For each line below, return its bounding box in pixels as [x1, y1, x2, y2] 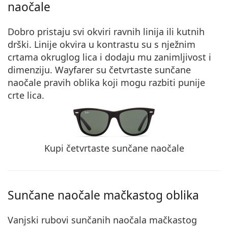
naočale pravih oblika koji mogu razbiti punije [8, 76, 205, 89]
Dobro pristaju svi [8, 25, 87, 38]
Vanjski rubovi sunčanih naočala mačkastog [8, 213, 197, 226]
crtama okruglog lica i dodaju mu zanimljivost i [8, 50, 211, 63]
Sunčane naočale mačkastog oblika [8, 187, 199, 203]
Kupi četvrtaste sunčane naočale [44, 141, 184, 154]
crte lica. [8, 89, 44, 101]
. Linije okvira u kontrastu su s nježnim [29, 38, 195, 50]
